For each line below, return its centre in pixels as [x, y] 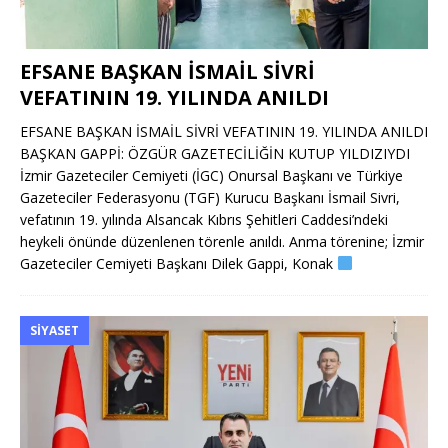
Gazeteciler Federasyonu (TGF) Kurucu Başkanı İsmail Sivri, [210, 197]
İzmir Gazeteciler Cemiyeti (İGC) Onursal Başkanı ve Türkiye [211, 175]
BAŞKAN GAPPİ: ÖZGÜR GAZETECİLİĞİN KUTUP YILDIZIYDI [215, 153]
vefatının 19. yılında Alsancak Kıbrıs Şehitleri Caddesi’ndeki [204, 219]
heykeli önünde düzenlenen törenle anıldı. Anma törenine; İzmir [222, 241]
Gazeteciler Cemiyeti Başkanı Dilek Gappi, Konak [178, 263]
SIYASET [54, 330]
